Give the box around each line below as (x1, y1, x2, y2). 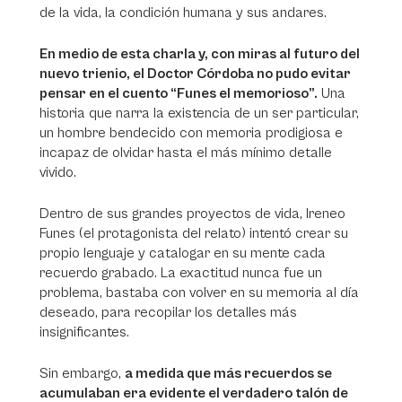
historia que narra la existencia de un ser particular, (39, 105, 359, 121)
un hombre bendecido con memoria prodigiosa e (39, 125, 343, 141)
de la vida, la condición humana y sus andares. (39, 4, 330, 21)
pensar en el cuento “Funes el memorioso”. (39, 85, 318, 101)
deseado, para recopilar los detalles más (39, 304, 297, 320)
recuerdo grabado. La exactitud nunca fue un (39, 265, 322, 281)
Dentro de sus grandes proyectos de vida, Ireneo (39, 205, 345, 222)
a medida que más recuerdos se (125, 365, 332, 381)
